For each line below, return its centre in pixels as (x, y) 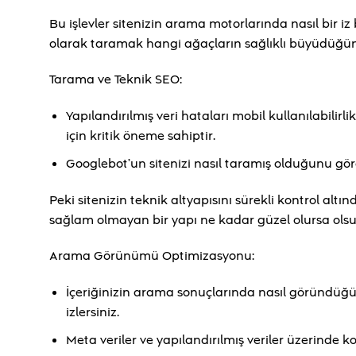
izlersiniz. (92, 313)
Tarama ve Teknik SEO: (116, 80)
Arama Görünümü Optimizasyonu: (152, 256)
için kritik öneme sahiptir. (140, 136)
